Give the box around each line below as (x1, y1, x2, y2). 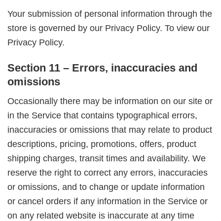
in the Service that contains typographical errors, (7, 110, 197, 121)
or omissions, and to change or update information (7, 182, 205, 192)
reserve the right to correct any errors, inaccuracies (7, 168, 208, 178)
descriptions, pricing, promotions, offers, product (7, 139, 196, 149)
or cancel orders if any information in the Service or (7, 196, 208, 207)
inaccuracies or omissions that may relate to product (7, 125, 212, 135)
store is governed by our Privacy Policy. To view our (7, 23, 210, 34)
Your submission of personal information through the (7, 9, 212, 19)
